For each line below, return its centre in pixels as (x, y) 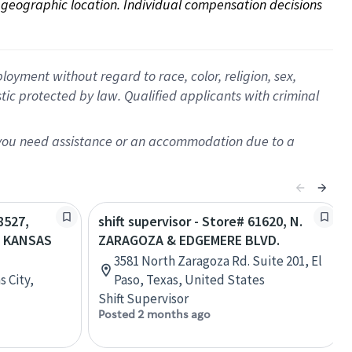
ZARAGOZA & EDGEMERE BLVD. (189, 240)
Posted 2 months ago (154, 314)
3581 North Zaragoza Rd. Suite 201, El (218, 261)
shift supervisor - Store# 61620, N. (200, 221)
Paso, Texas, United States (189, 280)
